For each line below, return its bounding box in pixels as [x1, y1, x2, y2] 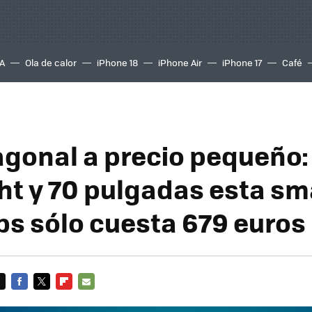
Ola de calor [25, 56, 77, 69]
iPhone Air [158, 56, 202, 69]
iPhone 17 [222, 56, 262, 69]
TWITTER [33, 291, 72, 304]
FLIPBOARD [56, 291, 106, 304]
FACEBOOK [11, 291, 58, 304]
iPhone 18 [97, 56, 138, 69]
